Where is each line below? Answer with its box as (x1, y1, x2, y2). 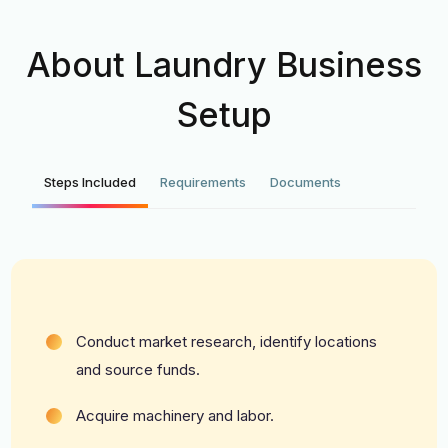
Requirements (160, 173, 247, 190)
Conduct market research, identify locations (76, 331, 378, 351)
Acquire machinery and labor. (76, 405, 275, 425)
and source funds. (76, 359, 201, 379)
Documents (270, 173, 342, 190)
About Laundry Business (26, 43, 422, 85)
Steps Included (44, 173, 137, 190)
